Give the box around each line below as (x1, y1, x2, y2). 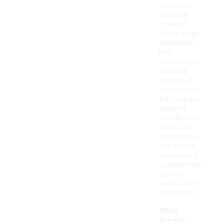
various (159, 169, 183, 179)
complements (159, 160, 207, 170)
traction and (159, 94, 201, 104)
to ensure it (159, 150, 199, 160)
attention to (159, 57, 201, 67)
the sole (159, 66, 187, 76)
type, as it (159, 75, 193, 85)
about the (159, 122, 193, 132)
